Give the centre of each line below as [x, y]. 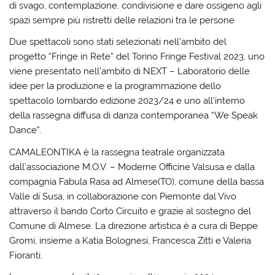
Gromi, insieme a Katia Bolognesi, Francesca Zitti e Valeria [130, 240]
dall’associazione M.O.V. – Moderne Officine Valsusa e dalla [132, 167]
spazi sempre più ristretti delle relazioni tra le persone [122, 21]
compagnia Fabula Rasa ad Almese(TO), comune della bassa [137, 181]
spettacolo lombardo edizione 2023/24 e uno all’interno [127, 101]
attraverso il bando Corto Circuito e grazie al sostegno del [130, 211]
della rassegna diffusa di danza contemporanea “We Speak [134, 116]
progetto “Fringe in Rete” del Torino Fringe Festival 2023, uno [137, 57]
